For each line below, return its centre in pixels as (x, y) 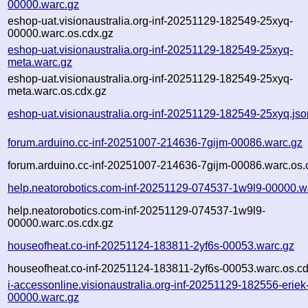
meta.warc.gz (40, 62)
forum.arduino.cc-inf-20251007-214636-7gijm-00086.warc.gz (155, 142)
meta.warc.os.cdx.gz (57, 91)
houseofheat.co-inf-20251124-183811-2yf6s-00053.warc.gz (151, 245)
